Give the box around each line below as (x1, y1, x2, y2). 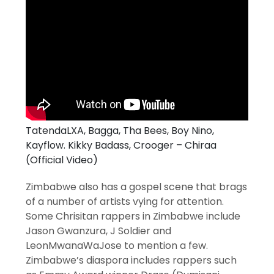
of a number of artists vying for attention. (26, 194, 224, 209)
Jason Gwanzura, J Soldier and (26, 224, 172, 239)
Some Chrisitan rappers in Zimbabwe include (26, 209, 241, 224)
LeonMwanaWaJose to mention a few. (26, 239, 209, 253)
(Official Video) (26, 153, 98, 168)
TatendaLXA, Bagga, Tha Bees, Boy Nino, (26, 124, 215, 138)
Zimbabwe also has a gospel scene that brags (26, 180, 248, 194)
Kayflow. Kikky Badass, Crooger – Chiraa (26, 138, 217, 153)
